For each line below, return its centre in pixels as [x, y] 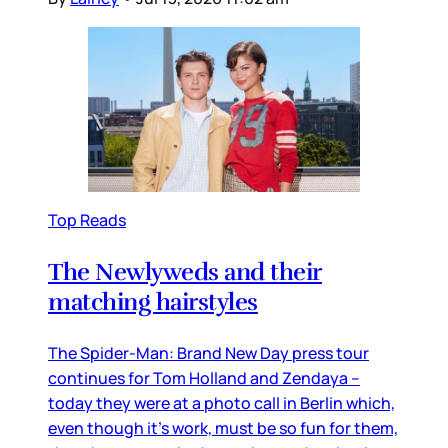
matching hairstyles [153, 302]
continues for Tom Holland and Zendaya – [204, 378]
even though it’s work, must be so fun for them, [223, 428]
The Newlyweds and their [185, 272]
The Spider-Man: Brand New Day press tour [208, 353]
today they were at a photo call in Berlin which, [221, 403]
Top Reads [87, 220]
